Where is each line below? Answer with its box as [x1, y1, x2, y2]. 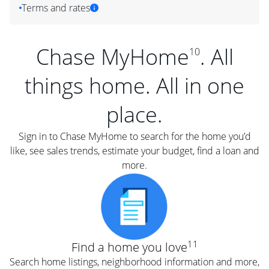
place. [106, 100, 163, 129]
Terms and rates [22, 1, 90, 14]
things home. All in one [25, 71, 244, 100]
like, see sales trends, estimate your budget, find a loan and [10, 144, 259, 157]
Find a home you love [71, 239, 187, 255]
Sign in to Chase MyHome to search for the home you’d [18, 130, 251, 143]
